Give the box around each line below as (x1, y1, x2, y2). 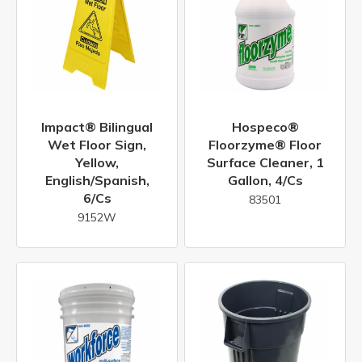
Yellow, (75, 154, 119, 170)
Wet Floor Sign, (48, 136, 146, 153)
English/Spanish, (44, 171, 149, 188)
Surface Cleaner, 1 (206, 154, 324, 170)
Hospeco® (231, 118, 299, 135)
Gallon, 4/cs (227, 171, 303, 188)
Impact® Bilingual (41, 118, 153, 135)
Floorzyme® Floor (208, 136, 322, 153)
